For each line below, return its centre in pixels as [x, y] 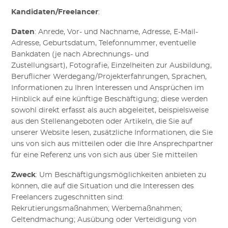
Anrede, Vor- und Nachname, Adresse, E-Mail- [118, 32]
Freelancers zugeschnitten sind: [68, 197]
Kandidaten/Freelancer [55, 12]
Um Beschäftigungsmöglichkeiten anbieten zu [123, 175]
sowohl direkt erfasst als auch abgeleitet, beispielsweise [110, 111]
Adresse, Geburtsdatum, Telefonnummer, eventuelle [104, 44]
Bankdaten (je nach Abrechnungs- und [80, 55]
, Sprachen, [188, 77]
